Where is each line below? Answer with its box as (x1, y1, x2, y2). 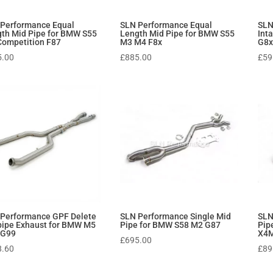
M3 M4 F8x (120, 37, 163, 48)
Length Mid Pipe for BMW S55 (120, 29, 235, 39)
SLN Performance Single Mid (120, 211, 232, 222)
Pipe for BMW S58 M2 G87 (120, 220, 221, 230)
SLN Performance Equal (120, 20, 213, 30)
